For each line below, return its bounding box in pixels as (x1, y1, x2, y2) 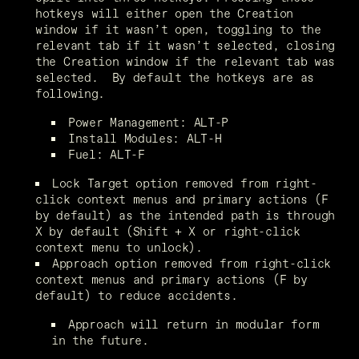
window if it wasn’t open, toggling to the (35, 20, 321, 38)
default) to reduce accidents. (35, 286, 238, 304)
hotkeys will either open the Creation (35, 4, 293, 22)
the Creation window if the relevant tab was (35, 52, 336, 70)
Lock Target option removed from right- (52, 174, 317, 192)
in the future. (51, 331, 149, 349)
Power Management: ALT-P (68, 113, 229, 131)
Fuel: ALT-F (68, 145, 145, 163)
